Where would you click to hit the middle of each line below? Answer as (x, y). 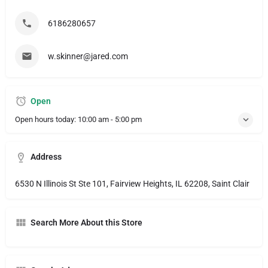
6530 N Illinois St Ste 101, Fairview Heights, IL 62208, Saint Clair (132, 183)
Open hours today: (46, 119)
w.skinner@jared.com (88, 56)
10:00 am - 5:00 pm (110, 119)
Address (46, 156)
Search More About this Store (86, 222)
